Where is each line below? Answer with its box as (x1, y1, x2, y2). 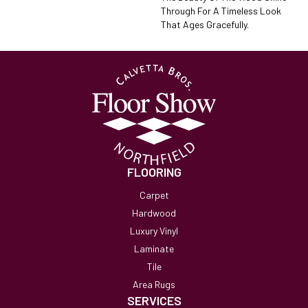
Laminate (134, 243, 174, 255)
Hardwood (132, 207, 176, 219)
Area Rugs (133, 278, 175, 291)
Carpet (139, 189, 169, 201)
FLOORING (126, 164, 181, 180)
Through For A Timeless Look (161, 5, 281, 16)
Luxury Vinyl (130, 225, 178, 237)
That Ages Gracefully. (161, 19, 249, 30)
